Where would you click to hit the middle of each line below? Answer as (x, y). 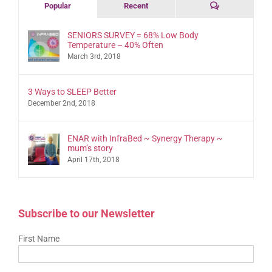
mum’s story (90, 148)
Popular (58, 6)
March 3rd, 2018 (94, 57)
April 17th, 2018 (93, 160)
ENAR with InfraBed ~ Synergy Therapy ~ (145, 139)
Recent (136, 6)
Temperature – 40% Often (115, 45)
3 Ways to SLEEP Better (72, 92)
